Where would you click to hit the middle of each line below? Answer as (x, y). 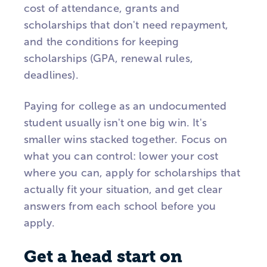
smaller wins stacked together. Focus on (125, 140)
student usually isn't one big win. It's (115, 123)
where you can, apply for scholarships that (132, 173)
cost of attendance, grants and (102, 8)
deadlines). (51, 75)
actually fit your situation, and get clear (123, 190)
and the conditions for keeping (102, 41)
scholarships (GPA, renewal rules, (108, 58)
